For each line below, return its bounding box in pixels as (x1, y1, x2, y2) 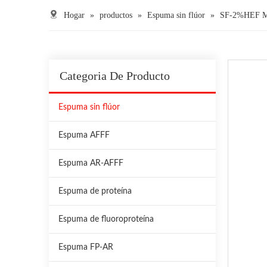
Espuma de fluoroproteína (58, 215, 154, 223)
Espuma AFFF (58, 131, 110, 139)
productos (100, 10, 132, 20)
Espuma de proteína (58, 187, 132, 195)
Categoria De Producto (60, 69, 170, 82)
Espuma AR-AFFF (58, 159, 123, 167)
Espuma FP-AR (58, 243, 113, 252)
